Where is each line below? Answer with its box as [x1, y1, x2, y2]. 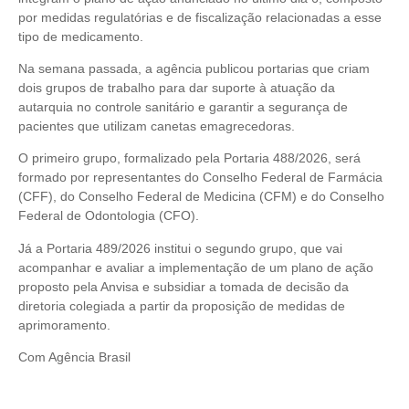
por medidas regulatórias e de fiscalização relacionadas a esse [18, 9, 382, 25]
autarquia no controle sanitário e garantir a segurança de [18, 99, 348, 114]
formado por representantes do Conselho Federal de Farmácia [18, 170, 383, 185]
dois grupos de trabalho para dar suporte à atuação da [18, 79, 335, 95]
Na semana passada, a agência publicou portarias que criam [18, 60, 370, 76]
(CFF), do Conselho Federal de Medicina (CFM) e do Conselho [18, 189, 384, 204]
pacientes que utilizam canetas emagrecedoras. [18, 118, 295, 133]
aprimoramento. [18, 317, 110, 332]
